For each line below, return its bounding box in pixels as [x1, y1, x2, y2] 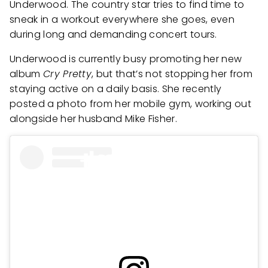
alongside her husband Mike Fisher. [10, 111, 177, 126]
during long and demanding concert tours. [10, 27, 217, 41]
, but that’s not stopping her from [92, 66, 253, 81]
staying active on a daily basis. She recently [10, 81, 222, 96]
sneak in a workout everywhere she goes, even [10, 12, 235, 26]
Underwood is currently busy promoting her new [10, 51, 242, 66]
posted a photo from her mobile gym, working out [10, 96, 252, 111]
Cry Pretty [42, 66, 92, 81]
